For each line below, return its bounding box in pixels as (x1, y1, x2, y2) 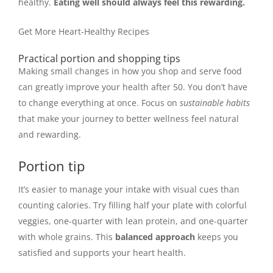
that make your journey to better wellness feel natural (18, 112, 239, 124)
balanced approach (115, 231, 195, 243)
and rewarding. (18, 128, 81, 140)
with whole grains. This (18, 231, 115, 243)
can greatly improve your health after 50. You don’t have (18, 80, 247, 93)
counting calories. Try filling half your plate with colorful (18, 199, 247, 211)
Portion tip (18, 157, 85, 175)
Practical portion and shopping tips (18, 51, 180, 65)
